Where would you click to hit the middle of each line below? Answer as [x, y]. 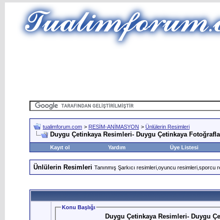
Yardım [117, 147]
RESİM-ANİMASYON [114, 127]
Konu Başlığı [79, 207]
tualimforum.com [62, 127]
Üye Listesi [184, 147]
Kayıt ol [60, 147]
